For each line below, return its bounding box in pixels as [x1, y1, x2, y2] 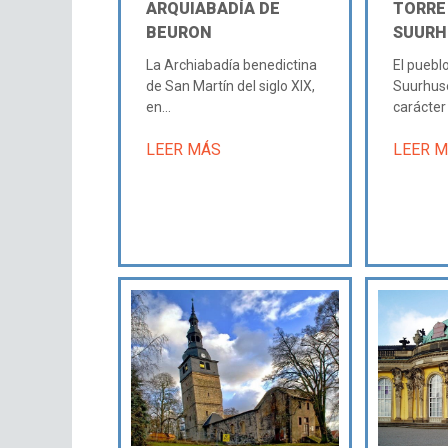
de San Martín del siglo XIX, [146, 77, 316, 94]
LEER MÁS [146, 139, 222, 159]
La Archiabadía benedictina [146, 56, 318, 73]
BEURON [146, 22, 213, 42]
